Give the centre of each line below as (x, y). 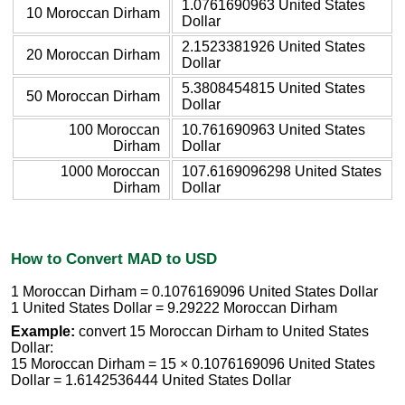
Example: (43, 332)
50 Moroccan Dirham (93, 96)
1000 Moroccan (110, 171)
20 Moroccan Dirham (93, 54)
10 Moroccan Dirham (93, 13)
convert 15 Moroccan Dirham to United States (222, 332)
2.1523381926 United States (273, 46)
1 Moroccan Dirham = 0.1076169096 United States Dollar (194, 292)
